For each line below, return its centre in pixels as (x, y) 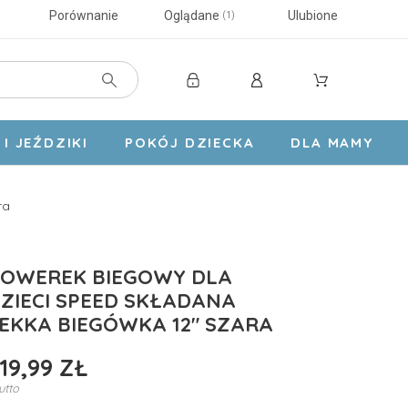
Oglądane (191, 15)
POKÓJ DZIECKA (190, 143)
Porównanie (83, 15)
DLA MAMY (332, 143)
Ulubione (312, 15)
